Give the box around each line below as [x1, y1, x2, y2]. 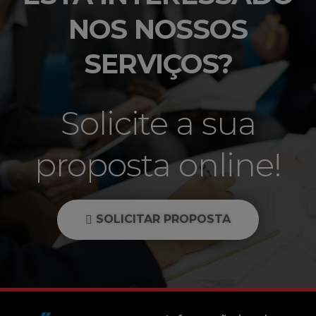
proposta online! [35, 144, 281, 185]
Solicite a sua [60, 102, 256, 143]
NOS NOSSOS [68, 12, 248, 46]
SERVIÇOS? [83, 47, 233, 80]
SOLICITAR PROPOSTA [96, 212, 231, 226]
